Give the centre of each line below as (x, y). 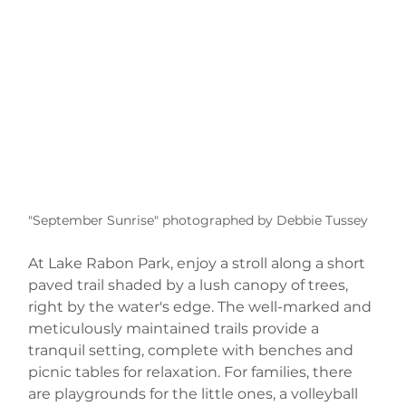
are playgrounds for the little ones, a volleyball (195, 394)
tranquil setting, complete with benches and (193, 351)
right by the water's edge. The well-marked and (202, 307)
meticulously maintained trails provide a (176, 329)
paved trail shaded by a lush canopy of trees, (190, 285)
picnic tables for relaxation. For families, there (193, 372)
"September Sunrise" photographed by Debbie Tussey (200, 221)
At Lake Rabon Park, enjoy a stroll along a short (199, 264)
